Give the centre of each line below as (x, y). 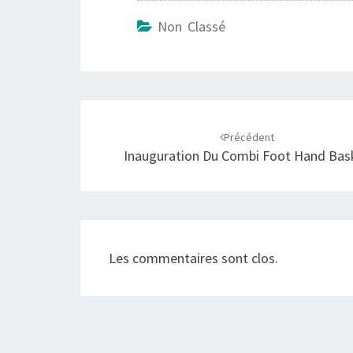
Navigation (137, 112)
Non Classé (191, 26)
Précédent (249, 137)
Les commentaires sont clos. (193, 258)
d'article (121, 138)
